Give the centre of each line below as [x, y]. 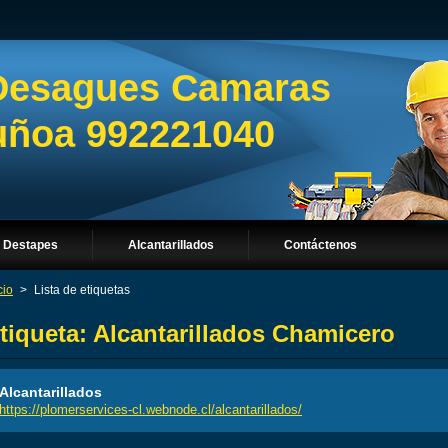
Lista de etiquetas [82, 290]
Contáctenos [320, 245]
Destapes [30, 245]
